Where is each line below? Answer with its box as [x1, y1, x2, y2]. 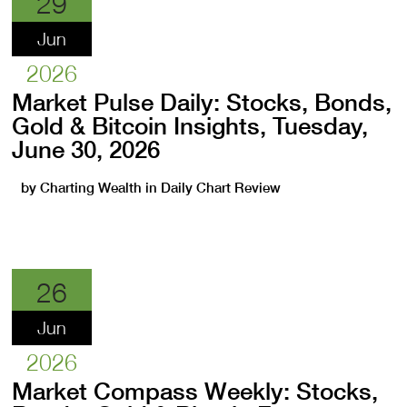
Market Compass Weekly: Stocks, [12, 377, 379, 405]
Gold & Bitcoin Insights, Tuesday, [12, 112, 369, 140]
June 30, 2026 [12, 135, 161, 164]
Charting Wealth [40, 179, 143, 196]
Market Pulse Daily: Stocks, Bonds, [12, 88, 392, 116]
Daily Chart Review [161, 179, 282, 196]
